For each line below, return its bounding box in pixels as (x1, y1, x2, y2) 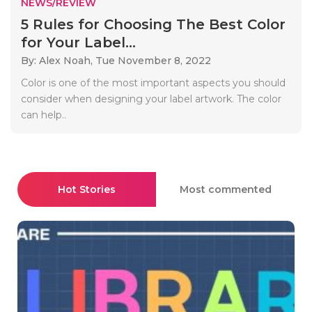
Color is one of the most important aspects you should (21, 76, 286, 89)
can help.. (21, 108, 66, 121)
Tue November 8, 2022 (95, 54, 211, 67)
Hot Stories (58, 182, 116, 196)
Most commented (179, 182, 272, 196)
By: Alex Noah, (21, 54, 95, 67)
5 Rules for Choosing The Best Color (21, 15, 286, 33)
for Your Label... (21, 33, 136, 51)
